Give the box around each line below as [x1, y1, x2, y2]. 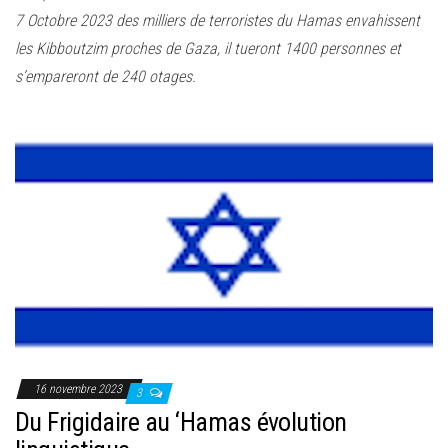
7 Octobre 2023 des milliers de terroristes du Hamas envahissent [15, 11, 420, 31]
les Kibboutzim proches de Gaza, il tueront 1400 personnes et [15, 39, 401, 59]
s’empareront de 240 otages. [15, 67, 196, 87]
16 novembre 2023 [34, 382, 125, 397]
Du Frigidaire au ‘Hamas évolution [15, 407, 347, 438]
